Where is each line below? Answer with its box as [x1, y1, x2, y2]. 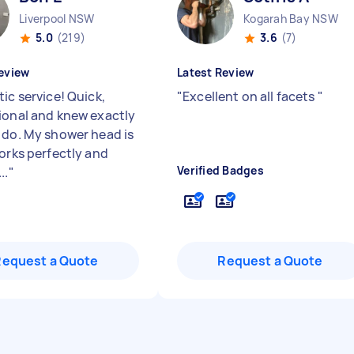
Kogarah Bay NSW [243, 11, 338, 26]
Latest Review [177, 65, 254, 80]
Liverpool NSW [19, 11, 95, 26]
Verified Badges [177, 163, 264, 178]
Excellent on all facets [183, 88, 318, 105]
